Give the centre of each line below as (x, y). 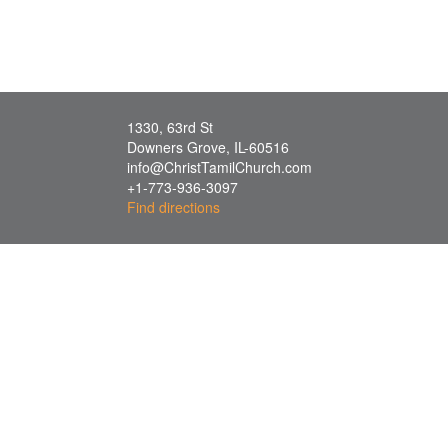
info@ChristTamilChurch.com (219, 167)
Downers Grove (176, 147)
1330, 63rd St (170, 127)
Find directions (173, 207)
